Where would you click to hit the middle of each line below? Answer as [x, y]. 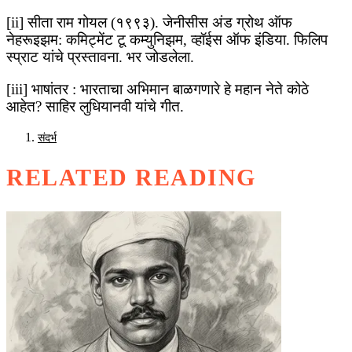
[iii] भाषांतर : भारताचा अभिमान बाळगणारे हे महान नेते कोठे [158, 89]
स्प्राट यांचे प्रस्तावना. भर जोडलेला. [100, 57]
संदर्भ [47, 137]
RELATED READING [131, 177]
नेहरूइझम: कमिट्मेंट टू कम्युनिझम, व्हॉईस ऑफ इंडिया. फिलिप [167, 39]
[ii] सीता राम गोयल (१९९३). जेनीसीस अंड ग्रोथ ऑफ [149, 22]
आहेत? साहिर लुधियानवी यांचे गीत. [95, 106]
